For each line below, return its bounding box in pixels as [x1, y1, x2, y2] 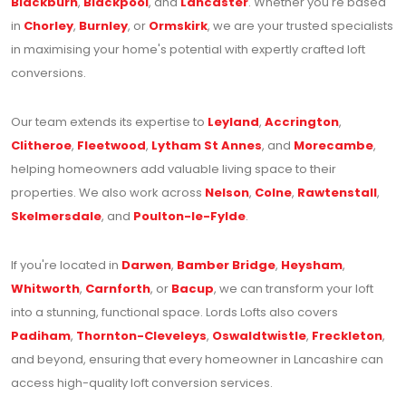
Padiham [11, 327, 71, 345]
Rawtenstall [297, 184, 377, 202]
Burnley [79, 17, 128, 35]
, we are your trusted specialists [208, 17, 393, 35]
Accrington [265, 113, 339, 131]
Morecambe [294, 137, 373, 155]
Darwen [121, 256, 171, 275]
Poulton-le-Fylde [133, 208, 246, 226]
